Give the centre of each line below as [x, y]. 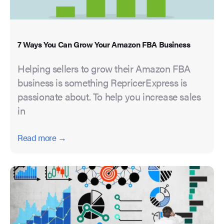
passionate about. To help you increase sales [109, 96]
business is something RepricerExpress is [102, 82]
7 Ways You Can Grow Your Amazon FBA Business [104, 44]
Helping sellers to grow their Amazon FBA [104, 68]
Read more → [42, 138]
